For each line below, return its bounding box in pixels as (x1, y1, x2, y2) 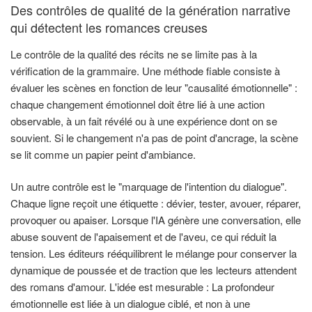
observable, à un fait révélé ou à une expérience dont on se (10, 113, 277, 128)
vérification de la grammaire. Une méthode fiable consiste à (10, 63, 280, 78)
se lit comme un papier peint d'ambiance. (10, 146, 196, 162)
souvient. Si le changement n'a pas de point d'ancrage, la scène (10, 130, 298, 145)
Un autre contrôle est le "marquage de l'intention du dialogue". (10, 179, 287, 194)
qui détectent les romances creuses (10, 18, 208, 37)
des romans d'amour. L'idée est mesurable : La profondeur (10, 279, 274, 295)
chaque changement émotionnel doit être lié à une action (10, 96, 265, 111)
